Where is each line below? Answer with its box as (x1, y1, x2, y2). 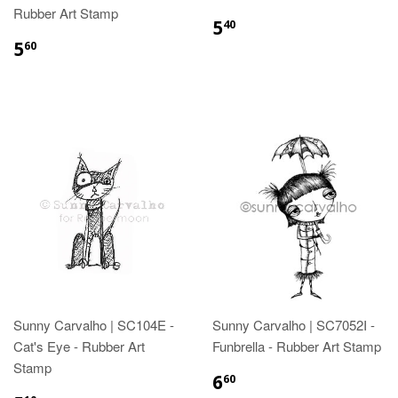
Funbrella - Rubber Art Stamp (212, 336, 381, 355)
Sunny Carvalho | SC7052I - (212, 314, 375, 334)
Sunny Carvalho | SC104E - (13, 314, 174, 334)
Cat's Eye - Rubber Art (13, 336, 145, 355)
